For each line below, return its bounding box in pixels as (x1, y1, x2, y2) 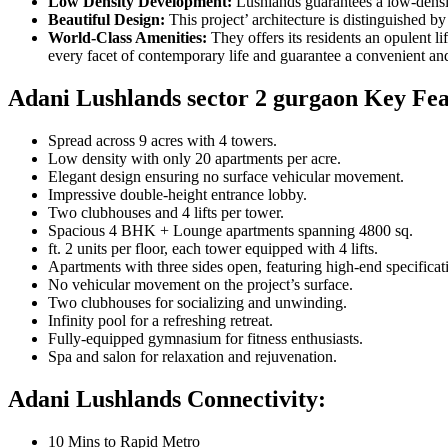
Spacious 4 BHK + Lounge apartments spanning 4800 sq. (48, 221, 413, 239)
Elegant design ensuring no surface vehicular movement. (48, 167, 404, 185)
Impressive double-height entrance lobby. (48, 185, 307, 203)
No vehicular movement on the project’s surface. (48, 275, 353, 293)
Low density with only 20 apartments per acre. (48, 149, 341, 167)
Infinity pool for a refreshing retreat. (48, 311, 273, 329)
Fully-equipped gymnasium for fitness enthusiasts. (48, 329, 363, 347)
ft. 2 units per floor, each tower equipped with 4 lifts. (48, 239, 378, 257)
